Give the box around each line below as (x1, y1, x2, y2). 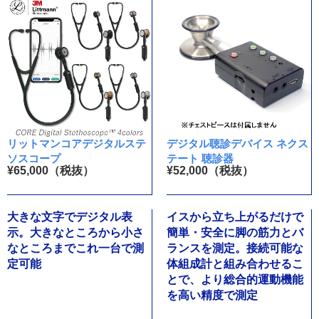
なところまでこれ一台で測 (7, 242, 144, 255)
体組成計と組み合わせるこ (166, 258, 303, 271)
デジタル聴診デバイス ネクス (166, 137, 308, 150)
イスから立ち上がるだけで (166, 211, 303, 224)
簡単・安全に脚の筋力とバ (166, 226, 303, 239)
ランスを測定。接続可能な (166, 242, 303, 255)
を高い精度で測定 (166, 289, 258, 302)
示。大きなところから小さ (7, 226, 144, 239)
